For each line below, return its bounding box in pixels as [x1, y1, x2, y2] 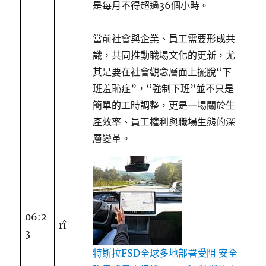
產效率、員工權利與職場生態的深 [93, 116, 236, 128]
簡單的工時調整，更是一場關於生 [93, 99, 236, 111]
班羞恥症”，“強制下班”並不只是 [93, 83, 235, 94]
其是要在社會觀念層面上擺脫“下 [93, 66, 232, 78]
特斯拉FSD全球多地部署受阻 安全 [93, 247, 238, 259]
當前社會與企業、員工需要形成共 [93, 33, 236, 45]
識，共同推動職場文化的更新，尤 [93, 49, 236, 61]
